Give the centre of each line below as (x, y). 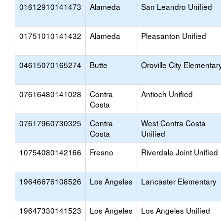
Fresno (102, 152)
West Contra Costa (173, 123)
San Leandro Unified (177, 6)
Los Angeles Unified (176, 210)
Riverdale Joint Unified (180, 152)
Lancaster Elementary (179, 181)
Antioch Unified (167, 94)
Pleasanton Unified (174, 36)
